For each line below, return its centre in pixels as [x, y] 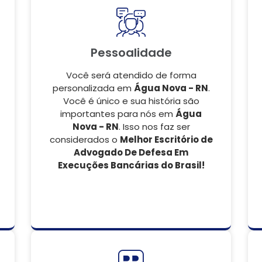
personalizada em [93, 88]
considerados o [85, 139]
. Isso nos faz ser [154, 127]
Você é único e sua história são [131, 101]
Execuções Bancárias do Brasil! [131, 165]
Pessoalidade [131, 53]
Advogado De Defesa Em [131, 152]
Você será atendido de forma [131, 75]
